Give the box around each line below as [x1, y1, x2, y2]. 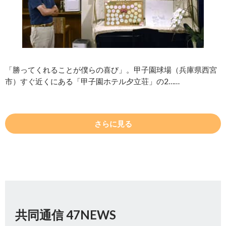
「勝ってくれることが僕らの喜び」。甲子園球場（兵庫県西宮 [5, 65, 217, 75]
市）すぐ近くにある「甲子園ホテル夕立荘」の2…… [5, 77, 180, 86]
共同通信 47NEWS [15, 207, 116, 222]
